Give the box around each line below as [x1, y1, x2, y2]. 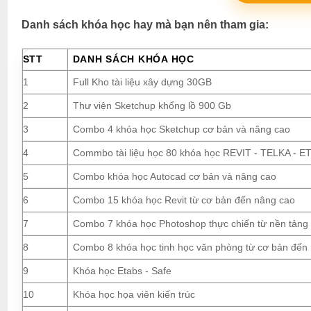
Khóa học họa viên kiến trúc [72, 288, 195, 300]
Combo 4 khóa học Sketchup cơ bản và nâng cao [72, 123, 290, 135]
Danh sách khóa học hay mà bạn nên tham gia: [21, 19, 269, 31]
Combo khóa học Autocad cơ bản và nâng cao [72, 170, 276, 182]
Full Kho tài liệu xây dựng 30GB [72, 76, 212, 87]
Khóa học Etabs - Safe [72, 264, 171, 276]
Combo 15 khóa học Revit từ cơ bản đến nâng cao [72, 194, 295, 205]
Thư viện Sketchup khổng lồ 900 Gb [72, 99, 231, 111]
